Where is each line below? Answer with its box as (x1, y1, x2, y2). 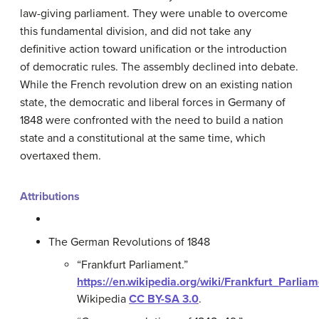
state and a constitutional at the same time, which (20, 131, 266, 146)
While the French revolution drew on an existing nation (20, 78, 293, 93)
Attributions (20, 189, 80, 204)
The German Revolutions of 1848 (48, 235, 210, 250)
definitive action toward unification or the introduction (20, 42, 287, 57)
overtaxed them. (20, 149, 101, 164)
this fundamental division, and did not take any (20, 24, 251, 39)
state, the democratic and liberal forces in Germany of (20, 95, 286, 110)
